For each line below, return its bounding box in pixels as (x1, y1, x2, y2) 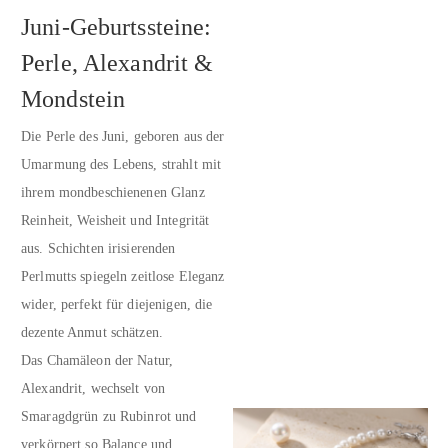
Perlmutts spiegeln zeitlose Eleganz (21, 269, 225, 285)
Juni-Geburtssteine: (21, 14, 212, 41)
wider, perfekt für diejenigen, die (21, 297, 213, 313)
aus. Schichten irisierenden (21, 241, 176, 257)
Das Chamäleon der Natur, (21, 353, 174, 369)
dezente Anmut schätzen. (21, 325, 164, 341)
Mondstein (21, 86, 126, 113)
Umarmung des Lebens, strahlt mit (21, 157, 222, 173)
